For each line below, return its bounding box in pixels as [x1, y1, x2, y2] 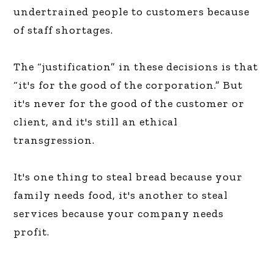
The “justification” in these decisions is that [13, 59, 259, 73]
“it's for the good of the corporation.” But [13, 78, 243, 92]
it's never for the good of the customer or [13, 96, 245, 110]
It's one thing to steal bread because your [13, 169, 243, 183]
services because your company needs [13, 206, 224, 220]
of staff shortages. [13, 23, 114, 37]
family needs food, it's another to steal [13, 188, 229, 202]
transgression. [13, 133, 95, 147]
